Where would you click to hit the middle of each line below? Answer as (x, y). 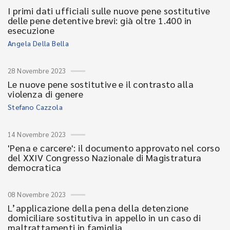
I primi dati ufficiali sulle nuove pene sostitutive (109, 10)
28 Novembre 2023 (37, 70)
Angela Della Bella (39, 43)
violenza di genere (46, 93)
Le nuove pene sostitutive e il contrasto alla (101, 84)
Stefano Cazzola (35, 107)
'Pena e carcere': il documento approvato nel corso (114, 147)
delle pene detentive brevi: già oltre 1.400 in (100, 20)
